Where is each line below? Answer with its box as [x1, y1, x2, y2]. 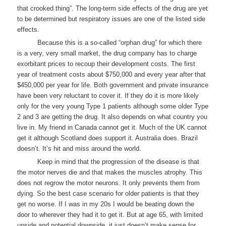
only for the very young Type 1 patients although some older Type [17, 102, 209, 110]
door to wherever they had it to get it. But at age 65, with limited [17, 210, 203, 218]
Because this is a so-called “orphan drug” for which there [37, 38, 202, 46]
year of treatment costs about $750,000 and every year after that [17, 70, 206, 78]
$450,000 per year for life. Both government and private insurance [17, 81, 209, 89]
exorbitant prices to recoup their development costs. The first [17, 60, 196, 68]
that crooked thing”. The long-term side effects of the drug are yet [17, 4, 208, 12]
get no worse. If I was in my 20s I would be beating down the [17, 200, 195, 208]
